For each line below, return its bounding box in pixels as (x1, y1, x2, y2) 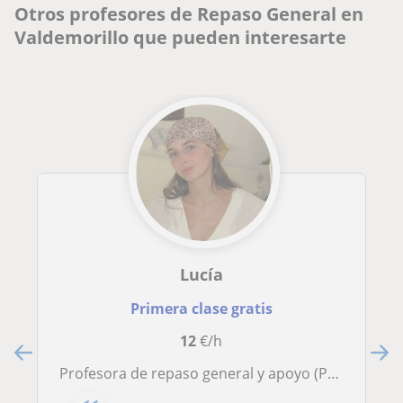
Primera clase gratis (130, 299, 273, 319)
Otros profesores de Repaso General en (14, 2, 363, 27)
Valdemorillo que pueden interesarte (14, 25, 346, 50)
